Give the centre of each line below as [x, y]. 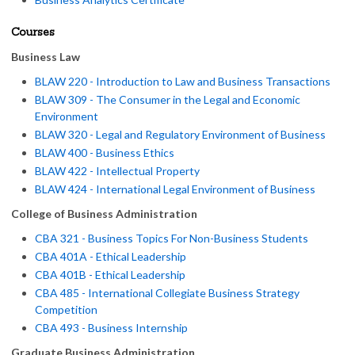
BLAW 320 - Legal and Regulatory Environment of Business [180, 134]
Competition [66, 309]
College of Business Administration [104, 214]
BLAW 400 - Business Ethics [105, 153]
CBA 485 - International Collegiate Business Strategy [167, 293]
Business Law [46, 57]
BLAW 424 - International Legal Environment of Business [175, 189]
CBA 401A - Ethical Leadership [111, 256]
